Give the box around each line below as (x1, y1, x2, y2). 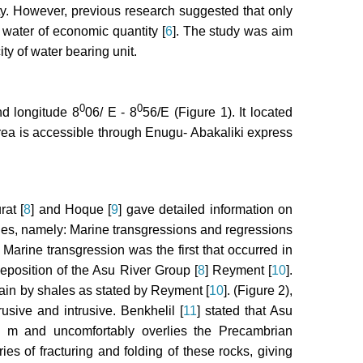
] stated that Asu (197, 304, 293, 318)
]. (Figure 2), (223, 284, 293, 298)
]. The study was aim (172, 24, 293, 38)
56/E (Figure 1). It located (143, 105, 293, 120)
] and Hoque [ (31, 203, 112, 217)
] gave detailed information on (118, 203, 293, 217)
